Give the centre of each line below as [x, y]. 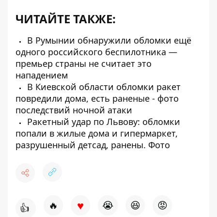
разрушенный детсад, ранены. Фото [93, 145]
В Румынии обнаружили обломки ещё [108, 40]
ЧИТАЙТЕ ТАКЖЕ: [66, 19]
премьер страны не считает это [84, 64]
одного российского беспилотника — [96, 52]
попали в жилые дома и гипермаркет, [97, 133]
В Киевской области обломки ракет [103, 87]
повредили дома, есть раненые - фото [97, 99]
